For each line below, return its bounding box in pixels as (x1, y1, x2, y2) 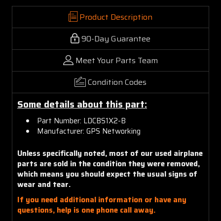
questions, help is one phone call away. (17, 204, 155, 216)
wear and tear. (17, 178, 71, 190)
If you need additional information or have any (17, 193, 186, 206)
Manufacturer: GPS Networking (37, 125, 141, 137)
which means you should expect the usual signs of (17, 168, 197, 180)
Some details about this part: (17, 97, 147, 111)
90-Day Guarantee (81, 32, 150, 45)
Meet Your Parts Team (75, 54, 158, 67)
